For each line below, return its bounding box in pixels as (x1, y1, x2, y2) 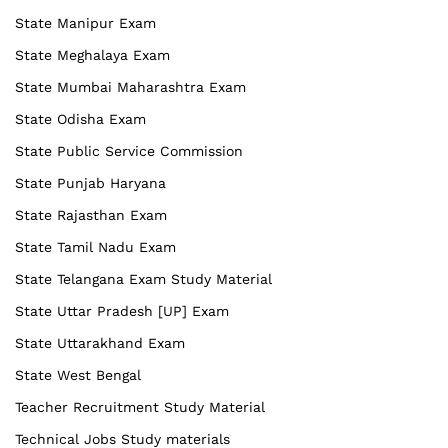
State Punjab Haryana (15, 174, 166, 191)
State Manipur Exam (15, 14, 156, 31)
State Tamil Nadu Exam (15, 238, 176, 255)
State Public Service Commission (15, 142, 243, 159)
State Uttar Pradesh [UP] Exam (15, 302, 229, 319)
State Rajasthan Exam (15, 206, 167, 223)
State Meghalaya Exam (15, 46, 170, 63)
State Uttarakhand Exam (15, 334, 185, 351)
